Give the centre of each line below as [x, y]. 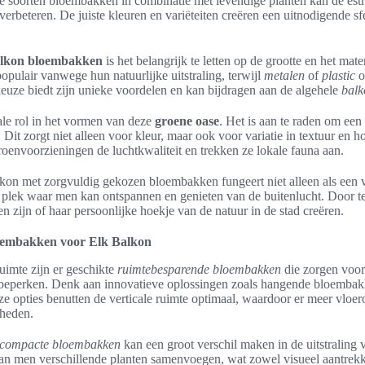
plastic [339, 75]
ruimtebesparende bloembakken [199, 269]
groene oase [187, 121]
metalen [284, 75]
